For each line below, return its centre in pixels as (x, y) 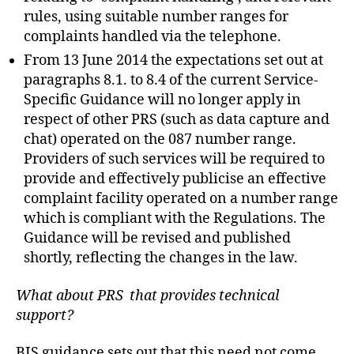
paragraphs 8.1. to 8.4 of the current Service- (171, 81)
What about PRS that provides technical (147, 296)
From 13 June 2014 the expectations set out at (173, 61)
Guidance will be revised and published (157, 239)
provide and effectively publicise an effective (175, 179)
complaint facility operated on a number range (181, 199)
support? (45, 315)
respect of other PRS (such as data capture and (177, 120)
